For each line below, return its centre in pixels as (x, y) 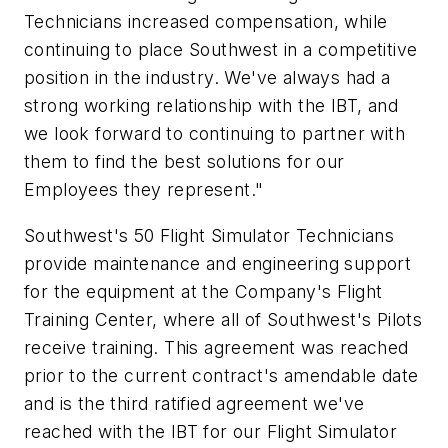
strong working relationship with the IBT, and (211, 106)
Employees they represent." (144, 190)
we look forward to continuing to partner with (214, 134)
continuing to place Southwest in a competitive (221, 50)
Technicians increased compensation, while (206, 22)
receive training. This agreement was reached (216, 347)
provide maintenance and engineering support (218, 263)
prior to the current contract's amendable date (221, 375)
